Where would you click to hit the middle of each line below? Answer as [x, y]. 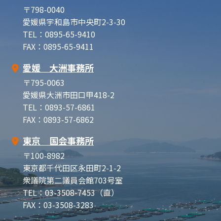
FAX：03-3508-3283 [58, 204]
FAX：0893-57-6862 [58, 119]
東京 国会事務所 [58, 140]
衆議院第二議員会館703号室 [73, 180]
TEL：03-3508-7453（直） [71, 192]
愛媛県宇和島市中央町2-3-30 [74, 21]
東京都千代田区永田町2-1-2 [72, 167]
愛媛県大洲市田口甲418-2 [69, 94]
